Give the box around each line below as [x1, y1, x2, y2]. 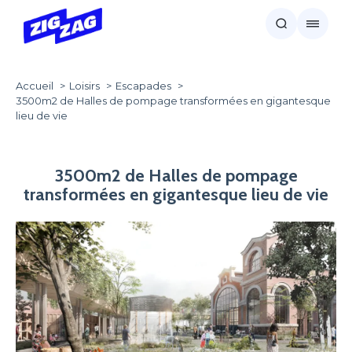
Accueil [16, 79, 53, 92]
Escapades [115, 79, 171, 92]
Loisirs [69, 79, 100, 92]
